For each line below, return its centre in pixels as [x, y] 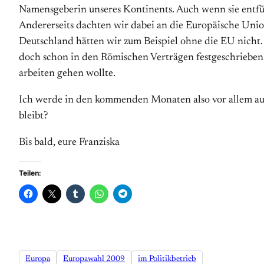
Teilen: [30, 173]
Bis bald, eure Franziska [69, 143]
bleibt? [33, 116]
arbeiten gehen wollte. [67, 74]
